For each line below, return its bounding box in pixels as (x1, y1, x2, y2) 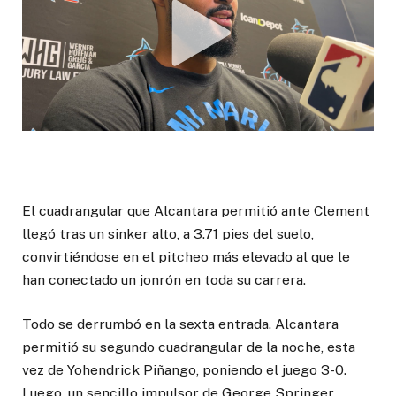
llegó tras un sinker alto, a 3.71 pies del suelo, (22, 225, 314, 243)
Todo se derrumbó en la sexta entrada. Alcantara (22, 316, 339, 333)
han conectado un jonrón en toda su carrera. (22, 271, 306, 289)
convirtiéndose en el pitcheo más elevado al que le (22, 248, 350, 266)
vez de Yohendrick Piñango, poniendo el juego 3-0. (22, 362, 346, 379)
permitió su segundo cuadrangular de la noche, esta (22, 339, 355, 356)
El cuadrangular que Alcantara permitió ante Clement (22, 202, 369, 220)
